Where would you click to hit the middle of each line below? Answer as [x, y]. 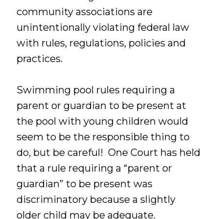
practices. [40, 58]
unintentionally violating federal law [103, 27]
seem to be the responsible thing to [103, 137]
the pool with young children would [103, 121]
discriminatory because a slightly [96, 200]
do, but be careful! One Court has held [109, 153]
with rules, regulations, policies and [101, 43]
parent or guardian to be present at [102, 106]
